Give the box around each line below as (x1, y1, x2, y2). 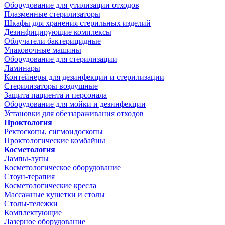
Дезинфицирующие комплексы (4, 28, 111, 36)
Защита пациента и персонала (4, 91, 107, 99)
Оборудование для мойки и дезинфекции (4, 100, 146, 108)
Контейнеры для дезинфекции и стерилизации (4, 73, 164, 81)
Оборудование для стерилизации (4, 55, 117, 63)
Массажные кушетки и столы (4, 190, 105, 199)
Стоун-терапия (4, 172, 55, 181)
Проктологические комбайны (4, 136, 105, 145)
